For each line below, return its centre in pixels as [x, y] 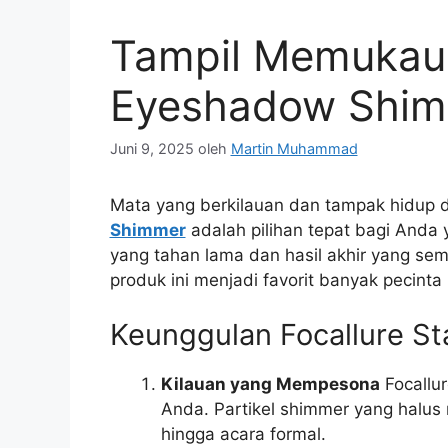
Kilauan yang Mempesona [270, 384]
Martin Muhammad [294, 148]
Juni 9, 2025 [151, 148]
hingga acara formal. [243, 434]
